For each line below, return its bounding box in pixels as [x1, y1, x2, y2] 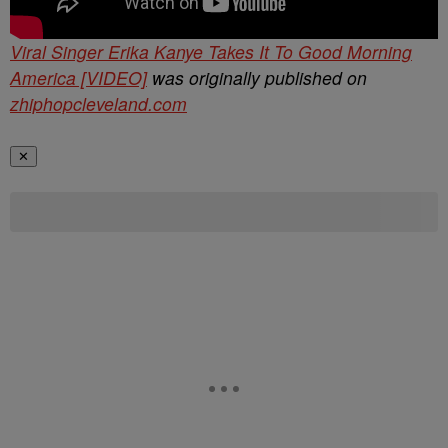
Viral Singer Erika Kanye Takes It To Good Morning [10, 39, 412, 64]
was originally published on [147, 65, 367, 90]
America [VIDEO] [10, 65, 147, 90]
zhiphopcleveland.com [10, 91, 187, 116]
